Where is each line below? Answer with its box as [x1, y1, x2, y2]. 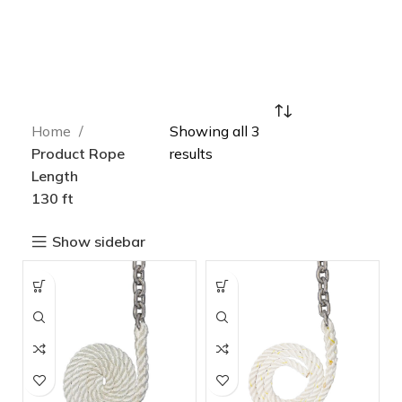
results [169, 144, 213, 162]
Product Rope [31, 144, 125, 162]
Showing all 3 [169, 122, 260, 140]
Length [31, 167, 78, 185]
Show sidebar [52, 232, 146, 250]
